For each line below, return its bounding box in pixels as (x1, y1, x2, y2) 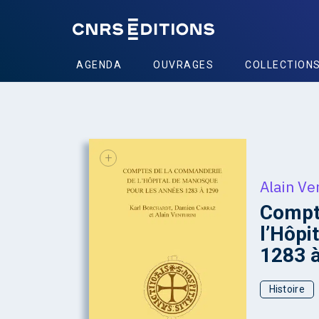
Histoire (268, 283, 305, 296)
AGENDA (76, 59, 122, 70)
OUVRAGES (153, 59, 214, 70)
